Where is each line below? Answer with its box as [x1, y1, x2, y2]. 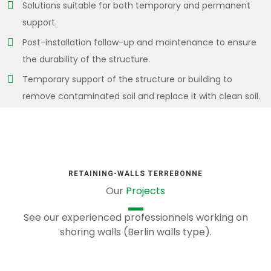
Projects [126, 184, 165, 198]
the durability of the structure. [22, 53, 150, 65]
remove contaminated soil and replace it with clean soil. [22, 90, 260, 102]
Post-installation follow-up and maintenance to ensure [22, 36, 256, 48]
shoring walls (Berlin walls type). [59, 225, 212, 239]
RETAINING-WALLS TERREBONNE [68, 169, 203, 178]
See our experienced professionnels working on [23, 211, 248, 224]
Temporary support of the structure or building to [22, 73, 232, 85]
